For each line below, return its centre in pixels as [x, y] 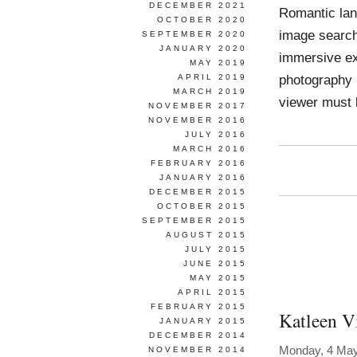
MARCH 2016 [210, 149]
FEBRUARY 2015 [199, 306]
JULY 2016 [216, 134]
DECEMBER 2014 [198, 335]
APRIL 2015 [212, 292]
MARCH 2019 [210, 91]
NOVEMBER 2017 [198, 106]
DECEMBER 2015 [198, 192]
